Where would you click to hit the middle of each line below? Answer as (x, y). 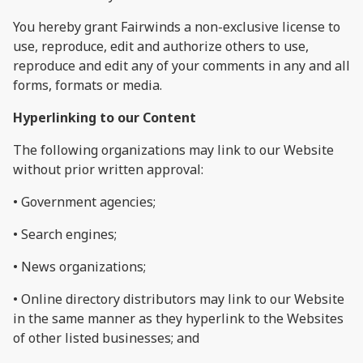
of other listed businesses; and (106, 337)
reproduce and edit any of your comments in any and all (181, 65)
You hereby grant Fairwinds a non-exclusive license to (177, 26)
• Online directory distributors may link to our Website (179, 299)
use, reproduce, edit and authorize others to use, (161, 46)
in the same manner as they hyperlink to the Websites (178, 318)
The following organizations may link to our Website (173, 149)
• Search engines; (65, 234)
